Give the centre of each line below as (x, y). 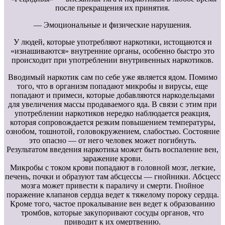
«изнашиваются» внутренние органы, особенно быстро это (113, 51)
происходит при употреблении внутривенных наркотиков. (113, 60)
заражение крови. (113, 158)
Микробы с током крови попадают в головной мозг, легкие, (113, 167)
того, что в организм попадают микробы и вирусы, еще (113, 86)
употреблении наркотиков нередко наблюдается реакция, (113, 113)
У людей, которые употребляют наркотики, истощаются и (113, 42)
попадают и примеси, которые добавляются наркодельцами (113, 95)
